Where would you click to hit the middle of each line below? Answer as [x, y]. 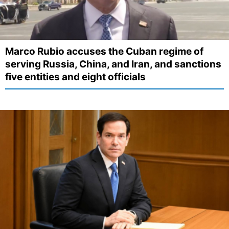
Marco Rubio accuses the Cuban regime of [104, 51]
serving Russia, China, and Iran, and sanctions [113, 64]
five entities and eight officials [75, 77]
